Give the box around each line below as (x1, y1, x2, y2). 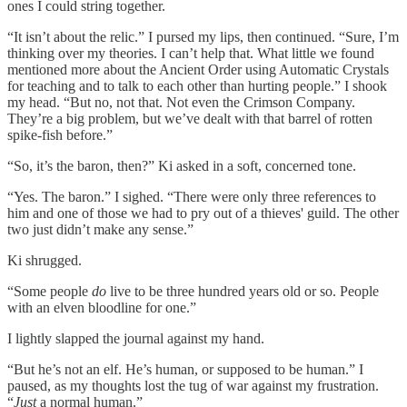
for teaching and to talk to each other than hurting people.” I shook (7, 78, 387, 94)
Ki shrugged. (7, 253, 82, 269)
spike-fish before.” (7, 127, 113, 144)
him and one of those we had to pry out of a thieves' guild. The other (7, 205, 399, 222)
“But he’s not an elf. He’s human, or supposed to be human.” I (7, 362, 363, 378)
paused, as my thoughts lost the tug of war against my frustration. (7, 378, 379, 394)
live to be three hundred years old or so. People (106, 283, 379, 300)
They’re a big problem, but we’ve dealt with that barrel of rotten (7, 111, 372, 127)
